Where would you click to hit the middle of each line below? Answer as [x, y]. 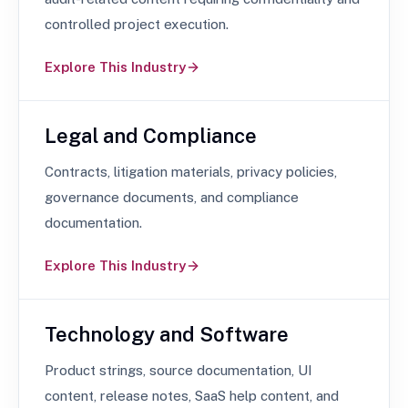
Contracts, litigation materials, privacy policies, [191, 172]
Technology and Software [167, 334]
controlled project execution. [137, 24]
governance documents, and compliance [172, 197]
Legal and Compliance [151, 136]
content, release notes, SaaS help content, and [192, 396]
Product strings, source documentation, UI [178, 370]
